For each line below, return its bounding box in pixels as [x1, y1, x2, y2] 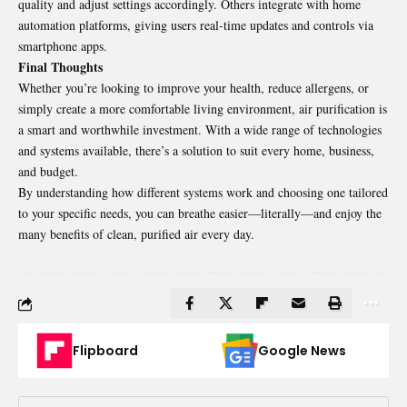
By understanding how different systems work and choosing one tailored [18, 184, 388, 202]
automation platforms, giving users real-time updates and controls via [18, 16, 373, 35]
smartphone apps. [18, 37, 107, 55]
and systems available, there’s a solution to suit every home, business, [18, 142, 374, 160]
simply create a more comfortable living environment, [18, 100, 299, 118]
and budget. [18, 163, 78, 181]
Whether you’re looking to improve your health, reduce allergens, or [18, 79, 369, 97]
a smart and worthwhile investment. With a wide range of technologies [18, 121, 382, 139]
